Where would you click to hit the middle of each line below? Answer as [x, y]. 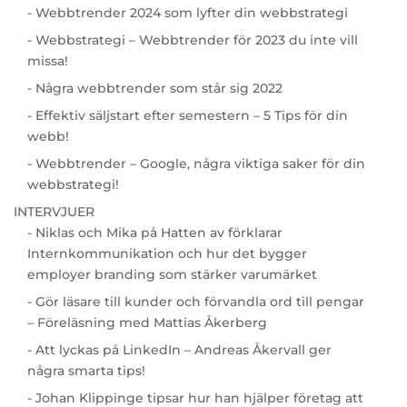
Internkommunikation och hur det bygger [167, 253]
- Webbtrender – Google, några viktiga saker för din [196, 163]
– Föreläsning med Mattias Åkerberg [147, 322]
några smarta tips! [86, 370]
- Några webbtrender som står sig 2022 [154, 88]
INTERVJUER [54, 211]
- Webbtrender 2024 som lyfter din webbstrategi [187, 12]
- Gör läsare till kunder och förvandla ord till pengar [195, 301]
